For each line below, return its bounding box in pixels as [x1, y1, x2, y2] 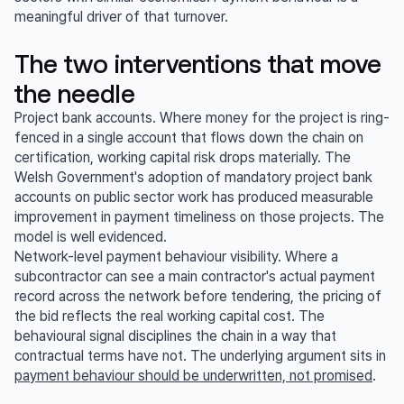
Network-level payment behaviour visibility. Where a [14, 248, 338, 266]
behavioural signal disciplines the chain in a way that [14, 327, 336, 345]
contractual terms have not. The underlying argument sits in [14, 347, 386, 365]
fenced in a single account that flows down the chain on [14, 129, 363, 147]
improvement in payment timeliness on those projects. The [14, 208, 384, 226]
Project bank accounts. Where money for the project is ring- [14, 109, 390, 127]
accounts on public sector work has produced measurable [14, 188, 373, 207]
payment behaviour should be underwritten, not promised [14, 367, 372, 385]
